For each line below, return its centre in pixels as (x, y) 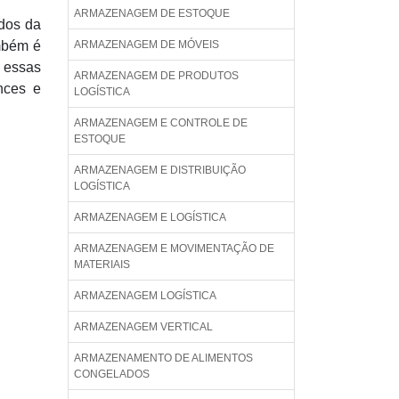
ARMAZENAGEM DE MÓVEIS (147, 45)
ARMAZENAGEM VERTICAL (143, 327)
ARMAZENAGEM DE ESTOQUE (152, 13)
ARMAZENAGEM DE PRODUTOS (156, 76)
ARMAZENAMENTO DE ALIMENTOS (163, 358)
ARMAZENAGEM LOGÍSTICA (145, 296)
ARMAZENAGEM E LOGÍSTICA (150, 217)
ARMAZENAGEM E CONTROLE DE (161, 123)
